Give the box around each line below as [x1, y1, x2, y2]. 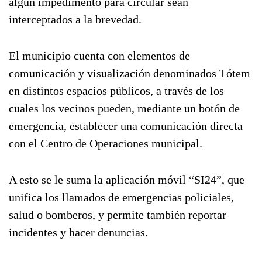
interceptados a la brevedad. [9, 13, 142, 26]
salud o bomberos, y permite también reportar [9, 208, 226, 221]
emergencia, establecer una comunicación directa [9, 119, 243, 132]
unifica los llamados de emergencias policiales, [9, 191, 234, 204]
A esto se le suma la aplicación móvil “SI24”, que [9, 173, 244, 186]
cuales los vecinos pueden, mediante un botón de [9, 102, 240, 115]
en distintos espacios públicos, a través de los [9, 84, 224, 97]
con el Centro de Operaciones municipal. [9, 137, 202, 150]
